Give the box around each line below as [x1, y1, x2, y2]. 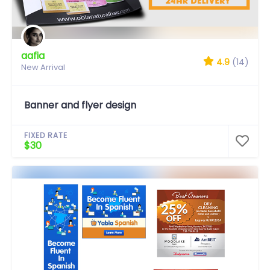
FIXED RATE [24, 130, 67, 140]
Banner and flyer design [24, 98, 136, 112]
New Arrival [21, 61, 65, 73]
